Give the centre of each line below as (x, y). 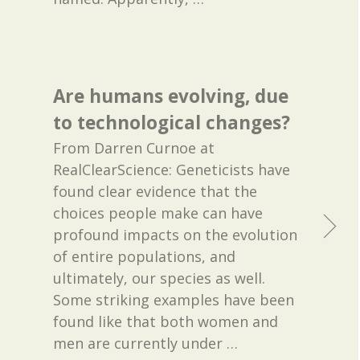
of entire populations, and (145, 256)
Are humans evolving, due (171, 96)
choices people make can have (158, 213)
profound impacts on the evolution (176, 234)
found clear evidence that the (155, 191)
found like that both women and (166, 321)
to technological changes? (172, 122)
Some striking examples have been (174, 299)
